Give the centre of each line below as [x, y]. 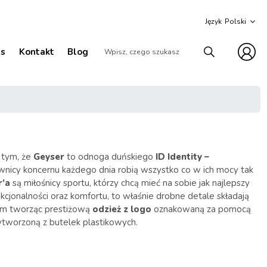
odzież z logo [122, 209]
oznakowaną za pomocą [201, 209]
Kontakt [36, 52]
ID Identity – [182, 157]
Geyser [49, 157]
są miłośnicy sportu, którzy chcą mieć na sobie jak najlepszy [130, 183]
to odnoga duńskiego [110, 157]
